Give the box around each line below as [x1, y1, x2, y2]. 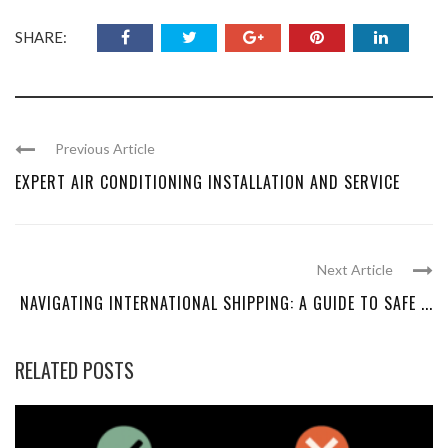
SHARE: [15, 27, 67, 46]
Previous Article [55, 139, 155, 157]
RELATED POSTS [15, 354, 134, 385]
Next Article [317, 260, 393, 278]
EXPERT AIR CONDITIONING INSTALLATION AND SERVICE [15, 169, 400, 194]
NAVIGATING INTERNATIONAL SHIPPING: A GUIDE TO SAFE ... [20, 290, 433, 315]
